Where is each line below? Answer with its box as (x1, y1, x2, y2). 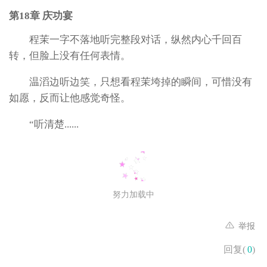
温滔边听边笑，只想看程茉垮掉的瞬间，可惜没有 (29, 76, 252, 88)
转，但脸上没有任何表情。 (9, 50, 131, 61)
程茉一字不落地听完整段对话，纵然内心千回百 (29, 34, 242, 45)
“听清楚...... (29, 119, 79, 130)
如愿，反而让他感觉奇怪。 (9, 92, 131, 104)
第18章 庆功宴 (9, 10, 73, 21)
